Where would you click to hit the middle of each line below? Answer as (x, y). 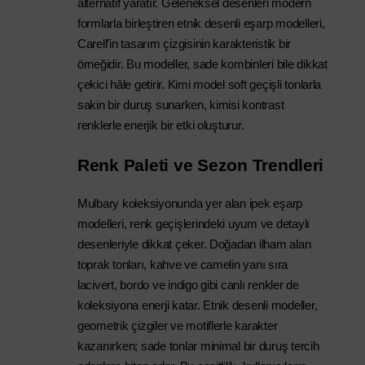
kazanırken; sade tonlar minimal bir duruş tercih (198, 346)
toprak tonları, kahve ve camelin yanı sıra (183, 265)
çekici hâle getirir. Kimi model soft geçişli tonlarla (200, 85)
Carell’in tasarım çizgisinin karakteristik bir (185, 44)
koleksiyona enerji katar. (141, 306)
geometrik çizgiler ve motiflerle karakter (178, 326)
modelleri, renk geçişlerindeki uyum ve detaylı (194, 224)
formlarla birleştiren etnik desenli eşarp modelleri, (201, 24)
